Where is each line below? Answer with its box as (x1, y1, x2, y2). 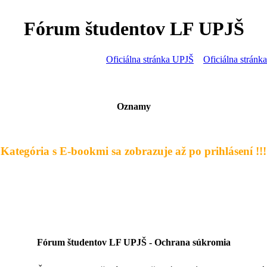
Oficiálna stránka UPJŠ (106, 54, 194, 64)
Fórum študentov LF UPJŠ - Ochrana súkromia (36, 237, 231, 247)
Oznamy (116, 101, 151, 111)
